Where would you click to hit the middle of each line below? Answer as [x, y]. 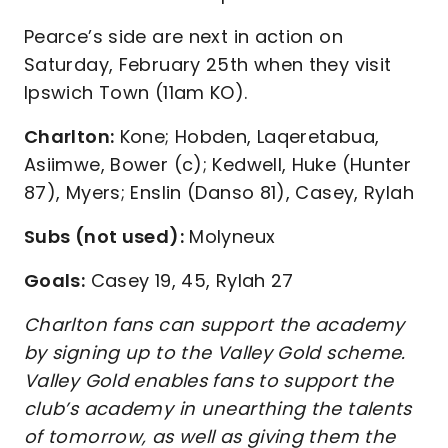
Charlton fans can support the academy [214, 324]
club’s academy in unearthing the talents [218, 408]
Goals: [55, 280]
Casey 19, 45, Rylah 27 [189, 280]
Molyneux [229, 236]
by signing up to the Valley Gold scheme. [215, 352]
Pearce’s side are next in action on [183, 36]
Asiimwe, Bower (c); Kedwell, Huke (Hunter [218, 164]
